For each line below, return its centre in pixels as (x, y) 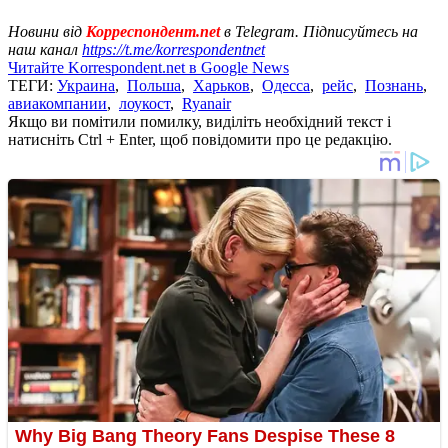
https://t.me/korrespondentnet (173, 49)
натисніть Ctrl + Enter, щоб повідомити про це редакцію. (200, 139)
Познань (394, 85)
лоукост (144, 103)
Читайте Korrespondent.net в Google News (148, 67)
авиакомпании (57, 103)
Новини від (45, 31)
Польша (154, 85)
